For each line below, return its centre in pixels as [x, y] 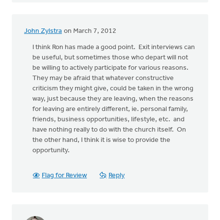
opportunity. [52, 151]
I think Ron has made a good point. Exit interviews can [114, 47]
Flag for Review [64, 176]
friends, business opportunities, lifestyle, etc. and [109, 120]
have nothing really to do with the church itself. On [109, 130]
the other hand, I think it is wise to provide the [101, 140]
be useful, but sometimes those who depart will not [110, 58]
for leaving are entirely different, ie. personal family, [110, 109]
